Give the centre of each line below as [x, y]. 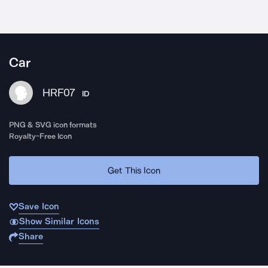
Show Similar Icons [59, 221]
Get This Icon [134, 170]
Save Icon [39, 206]
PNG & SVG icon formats [53, 125]
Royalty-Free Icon [41, 136]
